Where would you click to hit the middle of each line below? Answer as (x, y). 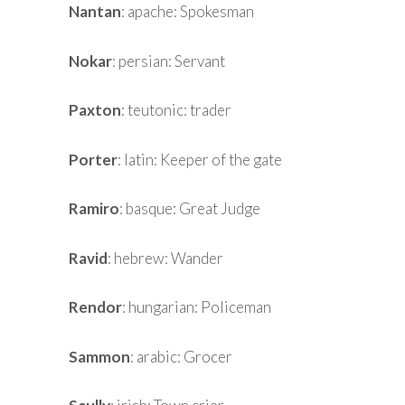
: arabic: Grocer (181, 356)
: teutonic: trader (176, 110)
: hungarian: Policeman (197, 307)
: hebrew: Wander (165, 258)
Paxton (95, 110)
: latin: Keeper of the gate (200, 159)
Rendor (95, 307)
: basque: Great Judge (190, 209)
